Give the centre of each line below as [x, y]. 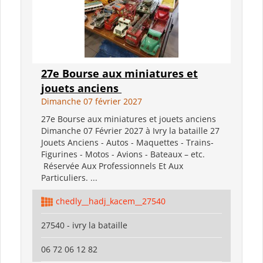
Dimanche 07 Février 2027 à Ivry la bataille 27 [130, 130]
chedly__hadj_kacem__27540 [111, 201]
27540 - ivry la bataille [84, 225]
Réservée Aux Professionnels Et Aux [112, 166]
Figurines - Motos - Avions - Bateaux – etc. [123, 154]
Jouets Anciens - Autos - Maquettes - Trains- [127, 142]
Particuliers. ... [69, 177]
